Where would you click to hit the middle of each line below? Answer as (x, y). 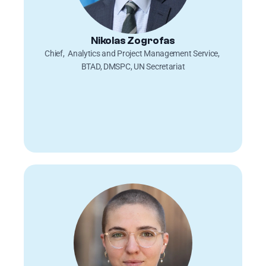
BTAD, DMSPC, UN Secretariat (133, 66)
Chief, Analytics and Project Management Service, (132, 53)
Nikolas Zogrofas (133, 40)
